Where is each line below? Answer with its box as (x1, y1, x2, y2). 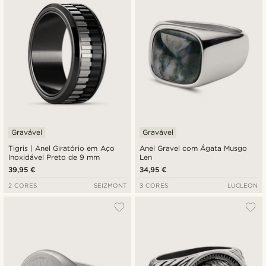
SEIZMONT (93, 182, 126, 189)
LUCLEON (227, 182, 258, 189)
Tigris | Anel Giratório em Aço (8, 144, 115, 153)
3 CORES (140, 182, 169, 189)
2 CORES (8, 182, 37, 189)
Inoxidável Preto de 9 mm (8, 153, 100, 162)
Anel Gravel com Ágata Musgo (140, 144, 248, 153)
